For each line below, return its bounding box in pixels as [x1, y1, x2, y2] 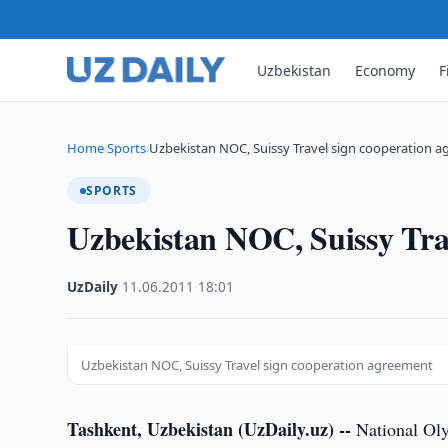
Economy [355, 60, 416, 80]
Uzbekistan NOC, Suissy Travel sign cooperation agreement [81, 356, 434, 374]
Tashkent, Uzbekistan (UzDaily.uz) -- [67, 416, 352, 442]
